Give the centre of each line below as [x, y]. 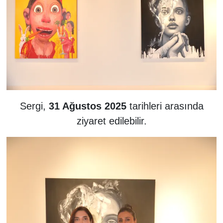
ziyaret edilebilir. [111, 121]
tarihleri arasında [165, 106]
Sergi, [33, 106]
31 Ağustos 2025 [86, 106]
